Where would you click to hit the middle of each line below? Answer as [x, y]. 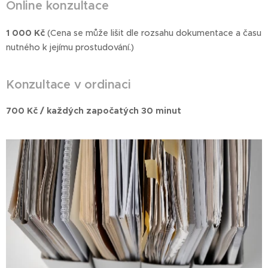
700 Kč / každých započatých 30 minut [94, 111]
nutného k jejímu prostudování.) [70, 48]
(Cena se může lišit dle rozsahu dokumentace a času [153, 33]
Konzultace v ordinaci [68, 85]
